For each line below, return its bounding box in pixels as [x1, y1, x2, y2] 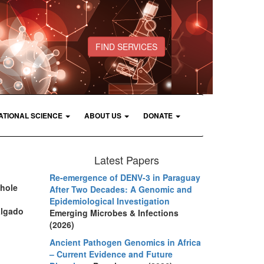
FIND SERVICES [95, 41, 158, 53]
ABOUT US [84, 110, 121, 121]
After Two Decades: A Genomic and [49, 183, 192, 195]
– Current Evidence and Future [49, 247, 173, 260]
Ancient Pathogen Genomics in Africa [49, 236, 201, 248]
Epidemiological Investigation [49, 194, 170, 207]
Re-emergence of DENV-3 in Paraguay [49, 171, 200, 183]
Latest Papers [94, 151, 159, 167]
